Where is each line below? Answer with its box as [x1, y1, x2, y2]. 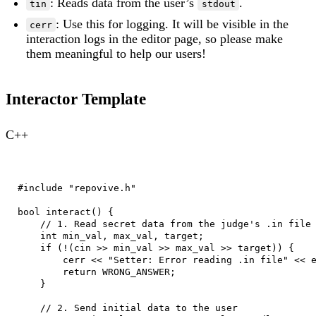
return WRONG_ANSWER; [17, 266, 176, 277]
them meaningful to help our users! [26, 46, 207, 61]
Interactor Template [6, 90, 146, 108]
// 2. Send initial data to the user [17, 302, 238, 313]
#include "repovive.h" [17, 182, 136, 193]
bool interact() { [17, 206, 114, 217]
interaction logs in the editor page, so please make [26, 31, 284, 46]
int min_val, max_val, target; [17, 230, 204, 241]
